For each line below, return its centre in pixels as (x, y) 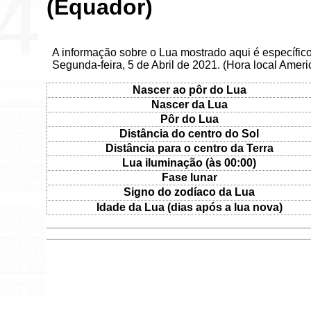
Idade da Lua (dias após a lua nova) (189, 207)
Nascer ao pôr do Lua (189, 90)
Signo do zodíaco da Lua (190, 192)
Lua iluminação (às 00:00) (190, 162)
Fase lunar (189, 177)
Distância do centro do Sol (190, 133)
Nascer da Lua (189, 104)
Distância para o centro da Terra (189, 148)
